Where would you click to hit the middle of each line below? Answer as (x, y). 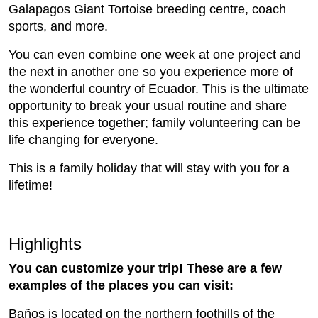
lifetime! (31, 186)
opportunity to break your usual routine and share (148, 106)
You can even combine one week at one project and (155, 55)
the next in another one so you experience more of (151, 72)
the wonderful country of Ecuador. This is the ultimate (159, 89)
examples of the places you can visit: (121, 286)
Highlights (45, 244)
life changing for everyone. (83, 140)
